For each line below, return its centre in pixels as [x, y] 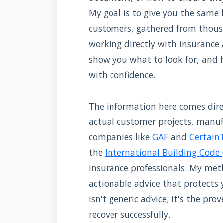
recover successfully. [129, 214]
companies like [120, 137]
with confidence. [122, 74]
